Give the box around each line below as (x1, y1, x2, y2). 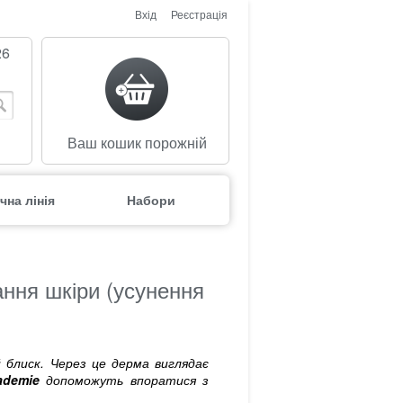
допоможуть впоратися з (39, 371, 210, 389)
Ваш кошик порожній (67, 132, 207, 153)
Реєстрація (171, 6, 228, 22)
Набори (127, 191, 175, 209)
